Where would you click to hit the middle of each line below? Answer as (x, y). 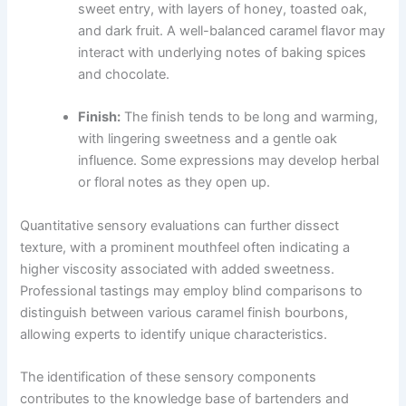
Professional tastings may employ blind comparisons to (192, 290)
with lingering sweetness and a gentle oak (208, 139)
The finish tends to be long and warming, (250, 117)
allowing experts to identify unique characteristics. (174, 334)
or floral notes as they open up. (174, 183)
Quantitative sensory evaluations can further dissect (180, 225)
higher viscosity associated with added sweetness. (178, 269)
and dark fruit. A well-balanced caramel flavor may (232, 31)
